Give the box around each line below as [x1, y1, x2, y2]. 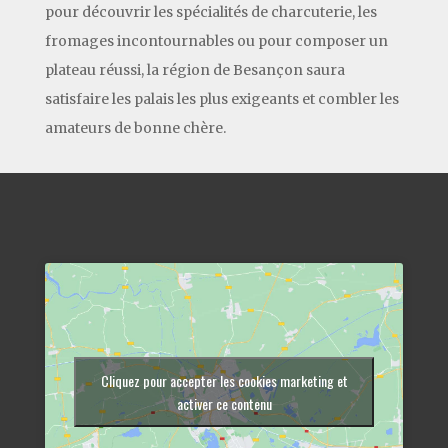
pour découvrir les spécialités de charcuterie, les [44, 2, 377, 21]
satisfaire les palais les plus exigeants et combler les [44, 89, 399, 108]
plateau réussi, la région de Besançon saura [44, 60, 345, 79]
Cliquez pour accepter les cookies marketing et [100, 369, 348, 391]
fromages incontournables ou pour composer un [44, 31, 388, 50]
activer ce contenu [176, 392, 272, 414]
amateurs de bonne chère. [44, 118, 226, 137]
